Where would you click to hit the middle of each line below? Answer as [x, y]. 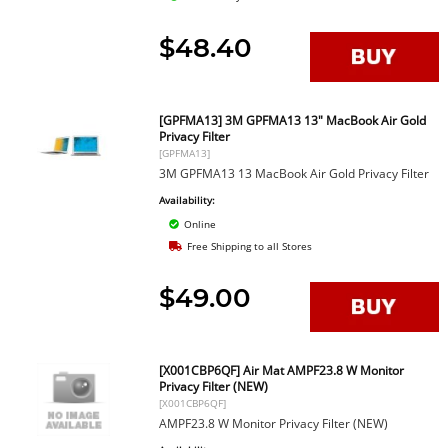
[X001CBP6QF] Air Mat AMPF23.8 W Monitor [282, 370]
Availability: [187, 200]
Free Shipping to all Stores [249, 246]
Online [200, 224]
